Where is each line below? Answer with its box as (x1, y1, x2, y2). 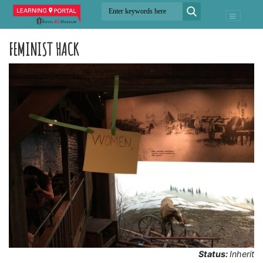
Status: (198, 248, 230, 259)
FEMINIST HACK (9, 38, 78, 60)
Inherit (230, 248, 254, 259)
